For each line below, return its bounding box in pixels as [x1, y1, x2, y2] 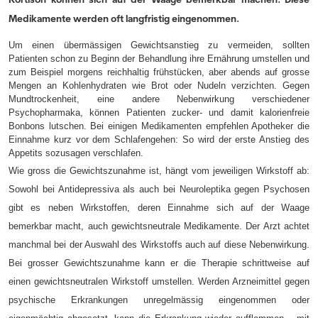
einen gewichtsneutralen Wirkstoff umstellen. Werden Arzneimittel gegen [9, 276, 309, 287]
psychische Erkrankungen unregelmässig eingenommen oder [9, 295, 309, 306]
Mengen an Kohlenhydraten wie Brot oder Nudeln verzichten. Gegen [9, 80, 309, 92]
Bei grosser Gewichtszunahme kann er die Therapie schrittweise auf [9, 258, 309, 269]
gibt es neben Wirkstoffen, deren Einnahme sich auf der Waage [9, 202, 309, 214]
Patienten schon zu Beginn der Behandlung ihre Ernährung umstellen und [9, 53, 309, 65]
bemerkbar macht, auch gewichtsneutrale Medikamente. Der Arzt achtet [9, 221, 309, 232]
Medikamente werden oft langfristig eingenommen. [9, 13, 239, 25]
